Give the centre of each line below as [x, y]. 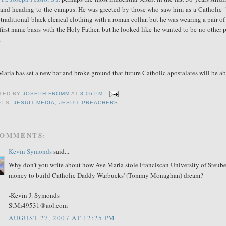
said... [61, 152]
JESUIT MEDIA [34, 103]
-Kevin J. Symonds [34, 195]
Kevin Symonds [31, 152]
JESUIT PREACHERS [89, 103]
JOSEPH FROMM [46, 94]
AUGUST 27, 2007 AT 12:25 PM [62, 218]
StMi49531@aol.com [38, 205]
